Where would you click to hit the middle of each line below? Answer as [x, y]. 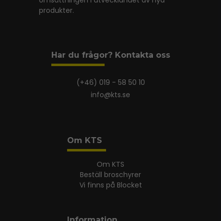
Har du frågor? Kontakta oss [110, 55]
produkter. [56, 10]
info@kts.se [110, 95]
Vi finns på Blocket [110, 185]
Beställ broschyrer [110, 175]
